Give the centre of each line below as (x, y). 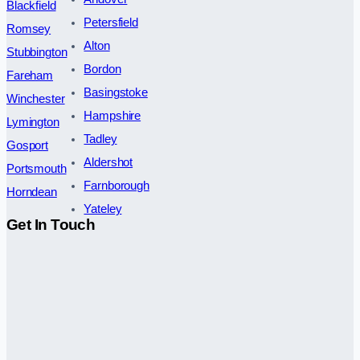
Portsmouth (37, 168)
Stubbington (37, 52)
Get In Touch (51, 224)
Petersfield (111, 22)
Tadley (100, 139)
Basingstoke (116, 92)
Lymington (33, 122)
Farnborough (117, 185)
